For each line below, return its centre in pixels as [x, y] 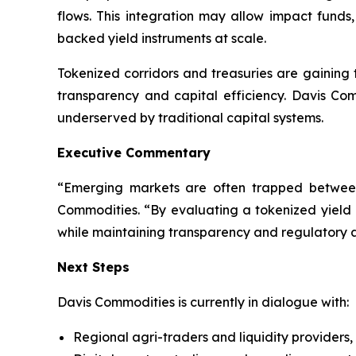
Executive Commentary [134, 153]
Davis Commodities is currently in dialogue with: [203, 302]
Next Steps [93, 267]
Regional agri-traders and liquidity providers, [213, 337]
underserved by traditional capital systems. [190, 118]
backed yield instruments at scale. [162, 39]
